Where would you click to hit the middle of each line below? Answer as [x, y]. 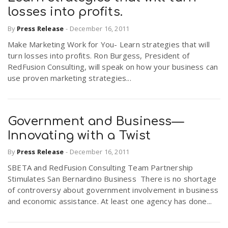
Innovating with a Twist [79, 135]
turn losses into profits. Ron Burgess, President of [99, 55]
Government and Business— [96, 121]
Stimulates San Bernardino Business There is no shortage [112, 179]
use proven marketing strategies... [69, 78]
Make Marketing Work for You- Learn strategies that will [109, 44]
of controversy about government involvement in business [113, 190]
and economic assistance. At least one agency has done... [110, 201]
